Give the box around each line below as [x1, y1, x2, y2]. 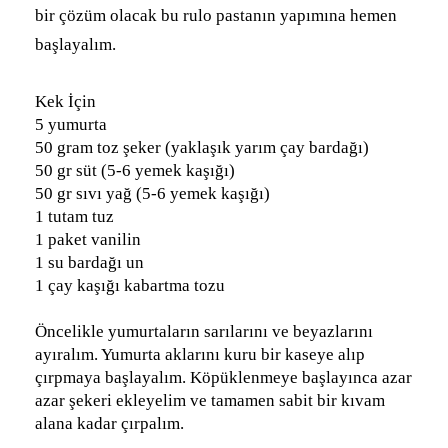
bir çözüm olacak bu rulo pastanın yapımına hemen [35, 6, 397, 25]
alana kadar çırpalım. [35, 413, 184, 433]
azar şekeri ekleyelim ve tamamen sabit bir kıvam [35, 390, 385, 410]
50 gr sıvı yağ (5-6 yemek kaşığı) [35, 183, 270, 203]
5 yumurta [35, 114, 107, 134]
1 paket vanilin [35, 229, 141, 249]
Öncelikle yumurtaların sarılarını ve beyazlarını [35, 321, 373, 341]
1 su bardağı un [35, 252, 144, 272]
